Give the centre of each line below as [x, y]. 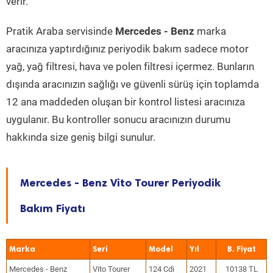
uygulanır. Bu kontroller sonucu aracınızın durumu [118, 119]
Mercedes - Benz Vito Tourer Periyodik [120, 183]
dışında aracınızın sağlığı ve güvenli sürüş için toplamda [133, 84]
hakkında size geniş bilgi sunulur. [81, 137]
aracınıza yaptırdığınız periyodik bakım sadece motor [127, 49]
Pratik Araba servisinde [61, 31]
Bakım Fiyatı [53, 208]
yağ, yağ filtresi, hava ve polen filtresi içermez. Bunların [130, 66]
